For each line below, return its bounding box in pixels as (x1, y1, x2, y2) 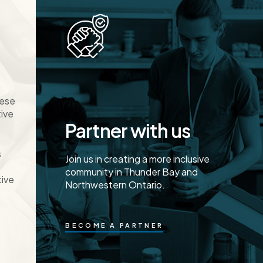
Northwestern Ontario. (65, 178, 166, 191)
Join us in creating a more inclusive (65, 152, 210, 165)
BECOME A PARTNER (65, 221, 164, 229)
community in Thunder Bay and (65, 165, 198, 178)
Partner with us (65, 118, 191, 142)
